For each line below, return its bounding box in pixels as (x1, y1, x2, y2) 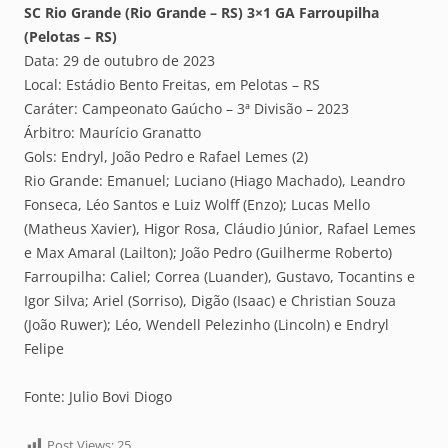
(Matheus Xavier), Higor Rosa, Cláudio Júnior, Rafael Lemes (24, 219, 416, 239)
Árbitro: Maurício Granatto (24, 123, 201, 143)
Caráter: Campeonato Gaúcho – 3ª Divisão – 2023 (24, 99, 349, 119)
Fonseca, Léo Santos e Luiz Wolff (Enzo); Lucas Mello (24, 195, 370, 215)
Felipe (24, 339, 64, 359)
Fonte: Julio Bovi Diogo (24, 387, 172, 407)
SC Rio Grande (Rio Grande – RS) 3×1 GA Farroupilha (24, 3, 379, 23)
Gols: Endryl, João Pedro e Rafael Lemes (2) (24, 147, 308, 167)
